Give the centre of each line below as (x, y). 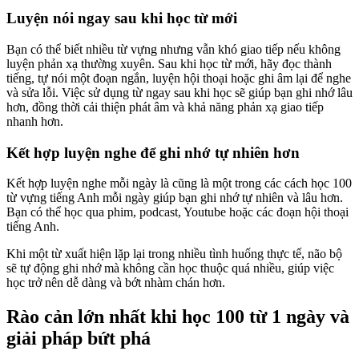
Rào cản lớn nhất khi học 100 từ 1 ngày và (178, 317)
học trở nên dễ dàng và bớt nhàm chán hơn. (116, 283)
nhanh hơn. (35, 121)
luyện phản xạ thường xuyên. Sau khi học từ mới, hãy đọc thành (169, 64)
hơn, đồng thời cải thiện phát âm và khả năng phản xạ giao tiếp (165, 107)
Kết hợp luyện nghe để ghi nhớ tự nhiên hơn (153, 152)
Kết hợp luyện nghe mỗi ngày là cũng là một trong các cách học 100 (179, 184)
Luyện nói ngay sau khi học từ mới (122, 18)
